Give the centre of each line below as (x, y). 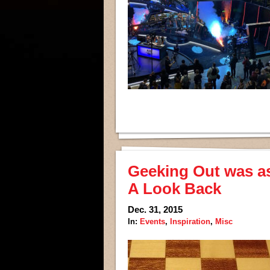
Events (152, 221)
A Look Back (174, 189)
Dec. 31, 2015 (155, 209)
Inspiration (190, 221)
